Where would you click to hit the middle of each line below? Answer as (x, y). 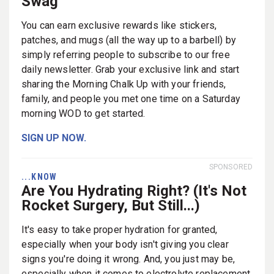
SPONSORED (231, 167)
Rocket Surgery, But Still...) (111, 205)
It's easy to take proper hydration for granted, (120, 229)
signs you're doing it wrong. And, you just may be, (128, 259)
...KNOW (39, 176)
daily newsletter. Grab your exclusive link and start (131, 69)
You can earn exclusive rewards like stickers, (119, 25)
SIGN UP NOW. (54, 138)
